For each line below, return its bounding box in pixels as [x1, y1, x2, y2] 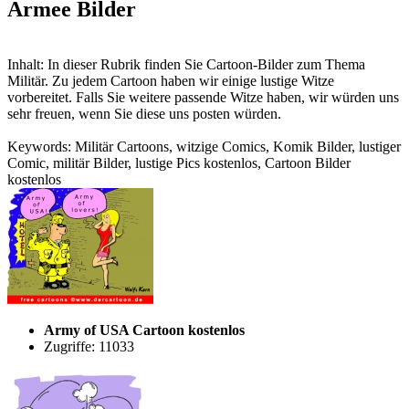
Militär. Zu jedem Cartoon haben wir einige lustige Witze [7, 72, 334, 89]
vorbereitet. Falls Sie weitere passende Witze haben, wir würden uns [7, 89, 399, 105]
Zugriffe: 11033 [44, 338, 134, 354]
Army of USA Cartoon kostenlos [44, 321, 245, 338]
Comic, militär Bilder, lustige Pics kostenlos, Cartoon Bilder [7, 154, 351, 171]
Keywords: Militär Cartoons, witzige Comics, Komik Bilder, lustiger [7, 138, 401, 154]
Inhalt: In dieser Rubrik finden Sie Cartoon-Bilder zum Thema [7, 56, 365, 72]
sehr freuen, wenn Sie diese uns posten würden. [7, 105, 281, 121]
